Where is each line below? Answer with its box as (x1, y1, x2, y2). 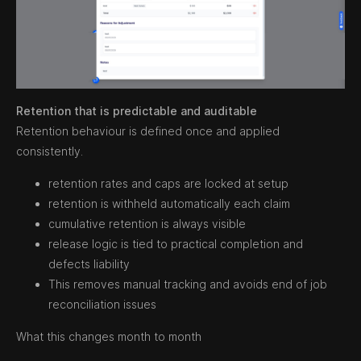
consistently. (16, 144, 83, 159)
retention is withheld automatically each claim (48, 197, 290, 211)
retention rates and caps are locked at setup (48, 176, 288, 191)
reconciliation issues (48, 297, 156, 312)
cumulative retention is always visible (48, 217, 246, 231)
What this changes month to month (16, 330, 201, 344)
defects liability (48, 257, 130, 272)
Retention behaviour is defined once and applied (16, 124, 280, 139)
